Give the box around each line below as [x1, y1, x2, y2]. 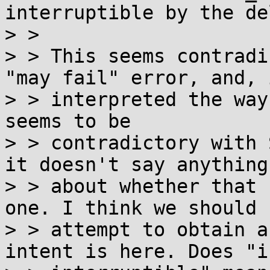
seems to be [5, 110, 131, 132]
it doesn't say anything [5, 154, 268, 175]
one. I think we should [5, 197, 257, 219]
